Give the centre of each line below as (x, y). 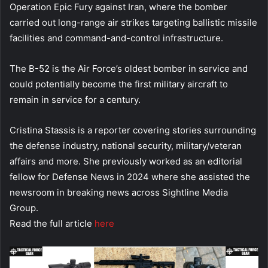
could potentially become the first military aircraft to (119, 84)
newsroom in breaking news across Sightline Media (119, 192)
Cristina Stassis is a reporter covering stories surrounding (133, 130)
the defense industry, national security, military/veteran (126, 145)
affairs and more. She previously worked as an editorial (126, 161)
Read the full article (52, 223)
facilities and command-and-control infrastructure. (116, 38)
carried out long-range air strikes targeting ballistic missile (133, 22)
